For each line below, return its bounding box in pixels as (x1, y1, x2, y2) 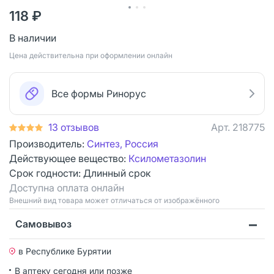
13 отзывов (48, 120, 99, 133)
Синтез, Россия (87, 137, 158, 150)
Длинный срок (83, 166, 151, 179)
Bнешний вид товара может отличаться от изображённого (9, 195, 220, 205)
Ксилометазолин (128, 152, 206, 165)
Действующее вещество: (9, 152, 128, 165)
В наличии (9, 31, 56, 44)
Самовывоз (15, 217, 72, 230)
